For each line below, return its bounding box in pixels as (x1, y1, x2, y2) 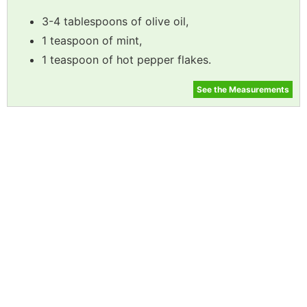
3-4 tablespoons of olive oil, (42, 14, 188, 28)
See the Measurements (197, 84, 289, 95)
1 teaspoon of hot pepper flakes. (42, 52, 211, 66)
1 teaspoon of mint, (42, 33, 142, 47)
